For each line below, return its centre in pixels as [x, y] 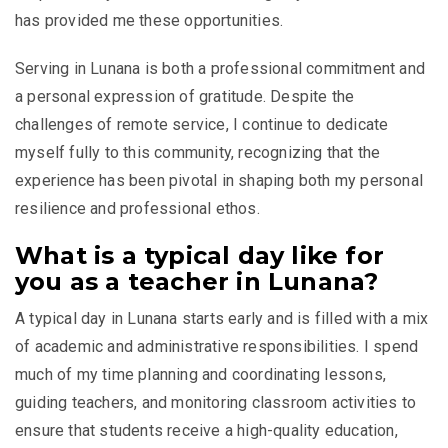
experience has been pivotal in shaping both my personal [219, 180]
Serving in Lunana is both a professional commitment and [220, 68]
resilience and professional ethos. [137, 208]
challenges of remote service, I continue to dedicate [202, 124]
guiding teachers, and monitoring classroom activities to [216, 402]
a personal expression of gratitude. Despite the [185, 96]
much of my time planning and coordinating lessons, [201, 374]
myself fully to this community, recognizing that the [198, 152]
